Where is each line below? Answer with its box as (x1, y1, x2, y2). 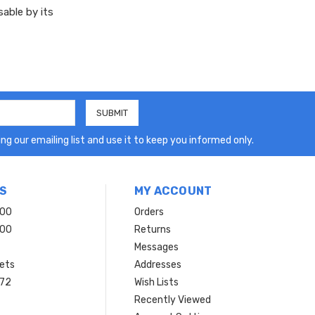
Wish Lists (134, 276, 179, 288)
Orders (134, 205, 164, 218)
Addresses (134, 258, 181, 271)
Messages (134, 240, 179, 253)
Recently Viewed (134, 293, 211, 306)
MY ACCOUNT (134, 184, 212, 198)
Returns (134, 223, 171, 236)
